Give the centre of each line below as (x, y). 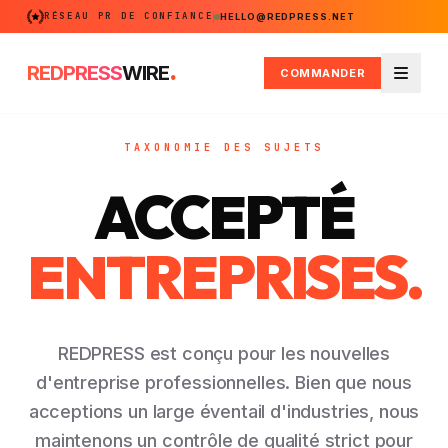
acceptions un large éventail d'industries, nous (224, 411)
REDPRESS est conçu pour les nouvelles (224, 353)
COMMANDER (323, 73)
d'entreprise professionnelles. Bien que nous (224, 382)
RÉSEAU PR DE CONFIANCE (128, 16)
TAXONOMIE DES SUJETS (224, 147)
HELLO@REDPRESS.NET (287, 16)
